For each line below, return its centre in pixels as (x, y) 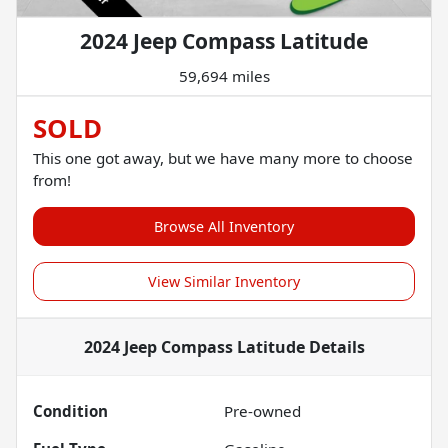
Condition (70, 411)
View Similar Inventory (224, 282)
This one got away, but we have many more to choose (223, 158)
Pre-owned (262, 411)
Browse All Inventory (224, 227)
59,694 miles (224, 76)
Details (334, 347)
